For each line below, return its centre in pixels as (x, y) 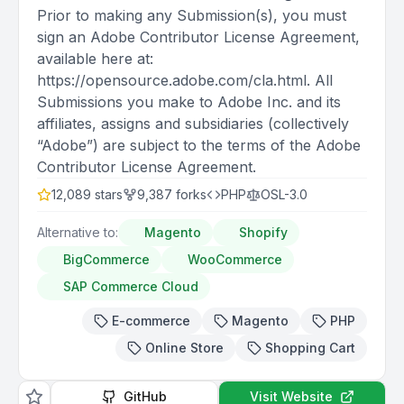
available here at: (95, 59)
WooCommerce (235, 259)
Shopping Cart (310, 348)
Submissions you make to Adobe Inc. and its (189, 102)
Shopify (263, 232)
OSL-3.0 (284, 194)
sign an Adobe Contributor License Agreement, (198, 37)
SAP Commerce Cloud (131, 286)
